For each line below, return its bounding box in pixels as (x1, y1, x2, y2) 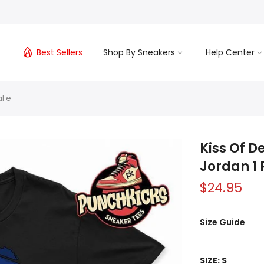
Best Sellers (37, 47, 82, 59)
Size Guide (200, 216, 245, 228)
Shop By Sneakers (103, 47, 175, 59)
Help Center (206, 47, 255, 59)
